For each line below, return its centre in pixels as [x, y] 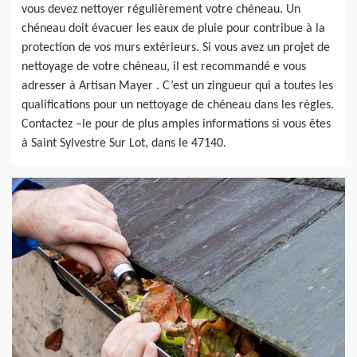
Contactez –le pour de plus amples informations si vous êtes [176, 124]
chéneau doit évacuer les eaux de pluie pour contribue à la [173, 28]
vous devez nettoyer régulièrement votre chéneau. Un [161, 9]
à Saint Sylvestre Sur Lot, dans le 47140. [124, 143]
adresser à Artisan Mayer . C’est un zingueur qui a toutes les [177, 86]
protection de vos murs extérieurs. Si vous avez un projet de [176, 47]
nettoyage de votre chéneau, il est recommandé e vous [164, 67]
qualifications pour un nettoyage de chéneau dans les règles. [178, 105]
